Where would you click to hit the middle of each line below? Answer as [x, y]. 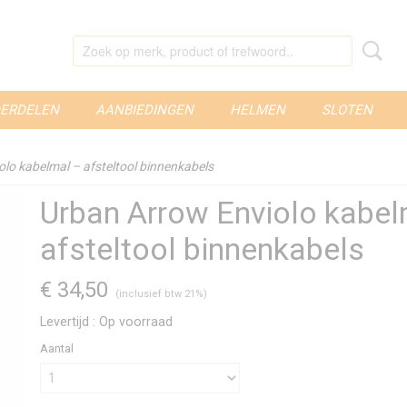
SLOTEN [347, 110]
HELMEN [258, 110]
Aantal [57, 348]
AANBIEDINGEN [144, 110]
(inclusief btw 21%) [161, 294]
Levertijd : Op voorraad [106, 322]
